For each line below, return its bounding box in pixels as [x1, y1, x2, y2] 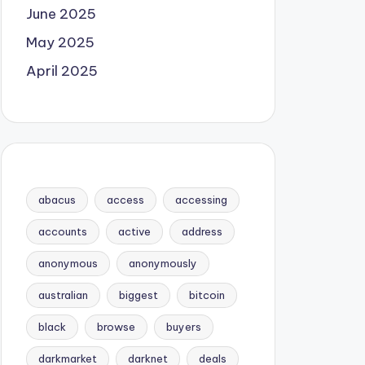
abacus [37, 193, 76, 206]
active [117, 225, 151, 238]
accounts [37, 225, 87, 238]
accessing [174, 193, 227, 206]
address [181, 225, 222, 238]
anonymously [128, 257, 197, 270]
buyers [165, 320, 201, 333]
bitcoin [188, 288, 225, 301]
